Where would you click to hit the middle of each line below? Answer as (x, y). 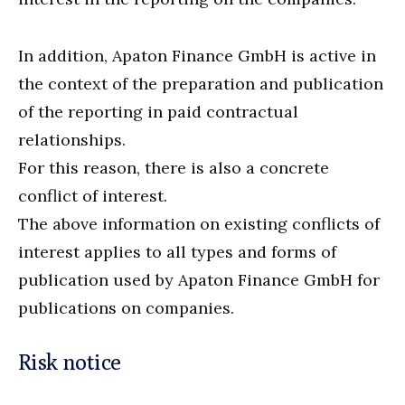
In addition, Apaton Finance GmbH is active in (197, 55)
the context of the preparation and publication (201, 83)
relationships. (72, 139)
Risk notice (70, 361)
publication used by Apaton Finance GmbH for (199, 279)
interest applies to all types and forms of (177, 251)
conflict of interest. (93, 195)
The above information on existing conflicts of (199, 223)
